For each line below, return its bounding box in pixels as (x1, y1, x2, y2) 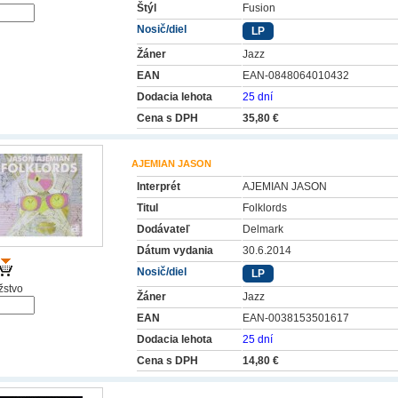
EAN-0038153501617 (243, 312, 349, 324)
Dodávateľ (137, 223, 190, 235)
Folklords (243, 202, 287, 214)
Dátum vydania (137, 244, 213, 257)
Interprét (137, 180, 180, 193)
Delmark (243, 223, 283, 235)
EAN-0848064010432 (243, 69, 349, 82)
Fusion (243, 2, 275, 14)
